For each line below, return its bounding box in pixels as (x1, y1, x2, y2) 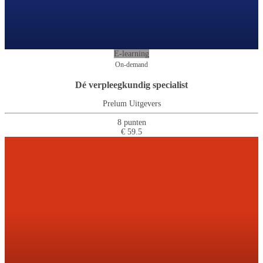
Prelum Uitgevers (102, 99, 161, 109)
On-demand (115, 60, 148, 69)
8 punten (117, 118, 146, 127)
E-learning (114, 49, 149, 58)
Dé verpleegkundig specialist (75, 79, 188, 90)
